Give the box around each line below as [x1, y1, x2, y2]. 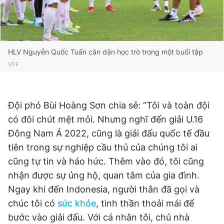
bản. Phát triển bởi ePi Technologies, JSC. [13, 32, 143, 41]
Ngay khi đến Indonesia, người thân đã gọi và [8, 184, 199, 194]
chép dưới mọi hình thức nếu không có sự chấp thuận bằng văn [13, 23, 210, 32]
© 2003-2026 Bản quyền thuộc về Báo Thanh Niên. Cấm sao [13, 14, 202, 23]
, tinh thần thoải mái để [96, 198, 194, 208]
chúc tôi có [8, 198, 57, 208]
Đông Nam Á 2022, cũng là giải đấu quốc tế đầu [8, 128, 209, 138]
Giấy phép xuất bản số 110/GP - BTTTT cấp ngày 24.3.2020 [13, 5, 197, 14]
